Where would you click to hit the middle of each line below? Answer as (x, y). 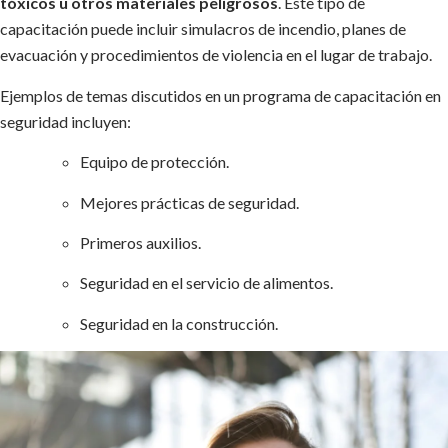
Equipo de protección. (154, 162)
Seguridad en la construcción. (179, 323)
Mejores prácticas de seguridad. (189, 202)
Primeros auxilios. (140, 242)
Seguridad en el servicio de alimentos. (206, 283)
